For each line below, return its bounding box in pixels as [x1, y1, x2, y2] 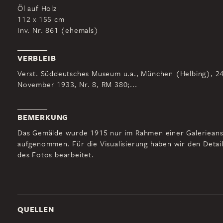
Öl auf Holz [17, 3, 57, 13]
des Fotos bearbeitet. [17, 149, 94, 159]
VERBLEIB [17, 53, 56, 63]
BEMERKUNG [17, 112, 69, 122]
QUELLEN [17, 204, 54, 215]
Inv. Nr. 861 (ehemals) [17, 25, 99, 35]
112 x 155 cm [17, 14, 65, 24]
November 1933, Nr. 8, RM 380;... [17, 79, 137, 89]
